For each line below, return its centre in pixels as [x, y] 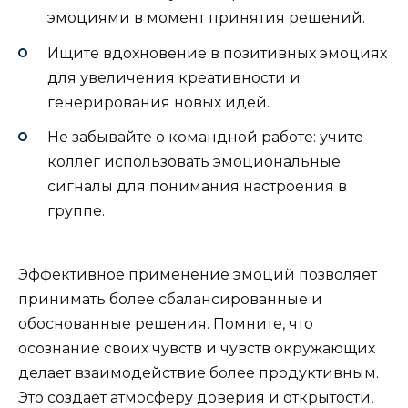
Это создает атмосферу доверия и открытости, [196, 398]
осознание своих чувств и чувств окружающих [197, 348]
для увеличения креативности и [174, 77]
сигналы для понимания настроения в [197, 186]
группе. [76, 210]
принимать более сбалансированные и [170, 299]
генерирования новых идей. [158, 102]
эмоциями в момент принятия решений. [206, 18]
